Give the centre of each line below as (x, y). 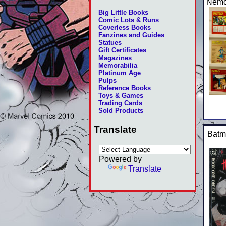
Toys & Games (121, 96)
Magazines (115, 58)
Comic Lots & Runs (128, 20)
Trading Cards (120, 103)
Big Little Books (123, 13)
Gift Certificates (122, 50)
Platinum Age (119, 73)
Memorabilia (118, 66)
